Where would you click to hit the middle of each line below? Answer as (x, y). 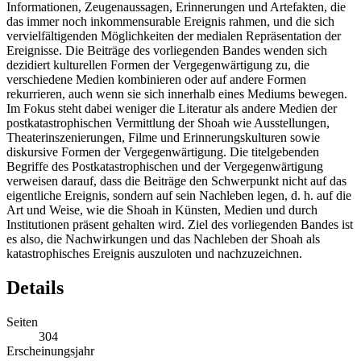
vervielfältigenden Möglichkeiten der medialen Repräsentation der (174, 36)
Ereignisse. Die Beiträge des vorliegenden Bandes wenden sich (167, 51)
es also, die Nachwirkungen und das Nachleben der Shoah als (163, 239)
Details (35, 288)
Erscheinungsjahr (50, 351)
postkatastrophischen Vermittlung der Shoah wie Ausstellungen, (168, 123)
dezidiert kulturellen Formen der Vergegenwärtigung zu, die (158, 65)
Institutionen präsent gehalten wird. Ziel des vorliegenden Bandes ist (180, 225)
